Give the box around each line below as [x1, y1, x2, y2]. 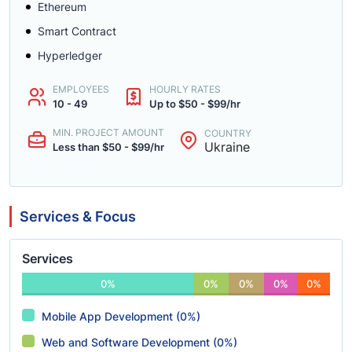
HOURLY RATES [149, 83, 221, 95]
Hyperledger [38, 49, 102, 62]
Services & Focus [20, 208, 136, 225]
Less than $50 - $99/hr [53, 141, 164, 153]
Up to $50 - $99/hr [149, 97, 240, 110]
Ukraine [204, 138, 250, 155]
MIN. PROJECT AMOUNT [53, 126, 164, 138]
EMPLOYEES [53, 83, 109, 95]
